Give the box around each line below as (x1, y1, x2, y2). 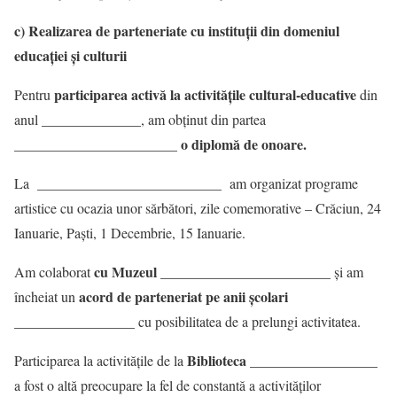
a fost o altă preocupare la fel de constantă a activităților (14, 376, 321, 395)
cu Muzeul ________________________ (94, 261, 331, 283)
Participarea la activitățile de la (14, 351, 187, 370)
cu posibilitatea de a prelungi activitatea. (138, 312, 361, 331)
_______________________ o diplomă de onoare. (14, 134, 307, 155)
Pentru (14, 85, 54, 105)
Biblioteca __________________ (187, 350, 378, 371)
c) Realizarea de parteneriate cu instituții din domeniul (14, 20, 339, 42)
